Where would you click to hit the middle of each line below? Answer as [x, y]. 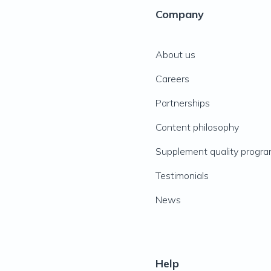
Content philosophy [197, 127]
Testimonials [182, 175]
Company [179, 14]
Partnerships [182, 103]
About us [175, 54]
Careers [172, 79]
